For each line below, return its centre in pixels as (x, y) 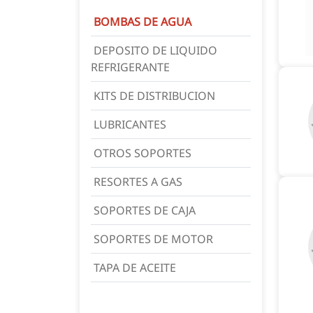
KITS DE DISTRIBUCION (153, 95)
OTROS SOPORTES (141, 153)
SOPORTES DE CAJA (143, 210)
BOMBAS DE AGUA (141, 21)
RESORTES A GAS (137, 181)
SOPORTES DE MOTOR (152, 239)
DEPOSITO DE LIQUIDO (154, 50)
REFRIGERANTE (130, 67)
